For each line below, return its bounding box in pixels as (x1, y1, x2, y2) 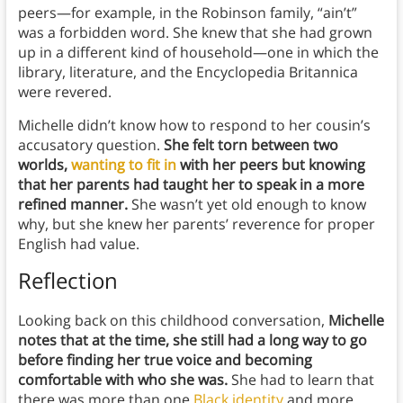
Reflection (17, 265, 118, 296)
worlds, (17, 155, 71, 175)
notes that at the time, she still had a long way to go (17, 330, 367, 351)
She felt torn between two (163, 135, 338, 156)
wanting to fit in (70, 155, 176, 175)
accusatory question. (17, 135, 164, 156)
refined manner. (17, 194, 131, 215)
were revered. (17, 82, 112, 103)
